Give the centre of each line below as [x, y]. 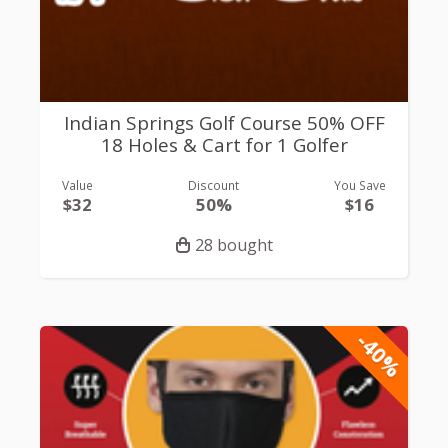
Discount [213, 184]
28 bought [233, 244]
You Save [359, 184]
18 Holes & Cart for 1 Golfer [224, 145]
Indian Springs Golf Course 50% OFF [224, 123]
